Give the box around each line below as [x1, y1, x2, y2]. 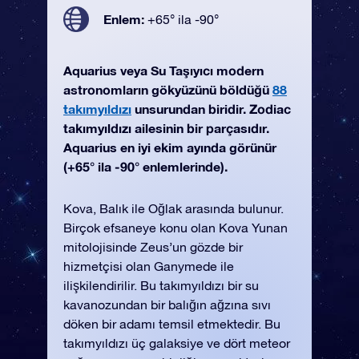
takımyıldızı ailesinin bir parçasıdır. [63, 120, 269, 135]
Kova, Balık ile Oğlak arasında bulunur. [63, 201, 284, 216]
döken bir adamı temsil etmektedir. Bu [63, 317, 280, 331]
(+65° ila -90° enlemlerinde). [63, 159, 228, 174]
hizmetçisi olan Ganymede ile [63, 259, 234, 273]
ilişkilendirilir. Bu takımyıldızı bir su [63, 278, 259, 292]
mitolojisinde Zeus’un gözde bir [63, 240, 243, 254]
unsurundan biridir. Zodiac [131, 101, 291, 116]
